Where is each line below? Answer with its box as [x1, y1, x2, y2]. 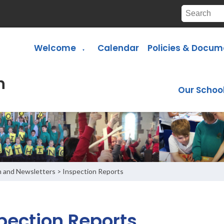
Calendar [97, 42, 139, 54]
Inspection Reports [62, 166, 123, 175]
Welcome [33, 42, 76, 54]
